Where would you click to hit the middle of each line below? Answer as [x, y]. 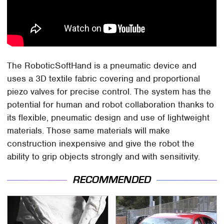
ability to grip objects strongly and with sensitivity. [104, 156]
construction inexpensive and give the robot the [101, 143]
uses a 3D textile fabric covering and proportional [104, 78]
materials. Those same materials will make [89, 130]
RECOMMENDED [112, 180]
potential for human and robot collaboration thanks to [111, 104]
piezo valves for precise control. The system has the [109, 91]
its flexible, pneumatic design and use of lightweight [108, 117]
